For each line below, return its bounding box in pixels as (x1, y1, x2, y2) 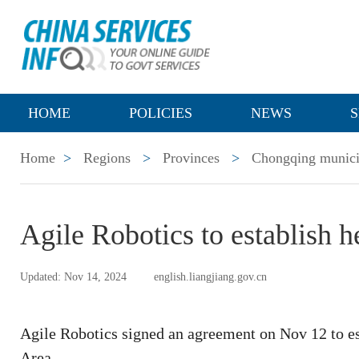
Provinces (163, 150, 220, 166)
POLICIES (129, 105, 192, 121)
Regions (83, 150, 131, 166)
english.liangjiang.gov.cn (154, 271, 267, 283)
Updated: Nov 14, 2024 (20, 271, 127, 283)
